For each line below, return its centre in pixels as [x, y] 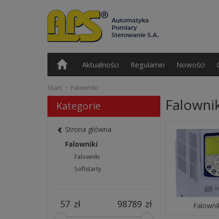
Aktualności [100, 65]
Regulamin [148, 65]
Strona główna [88, 130]
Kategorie [78, 106]
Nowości [191, 65]
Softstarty [88, 169]
